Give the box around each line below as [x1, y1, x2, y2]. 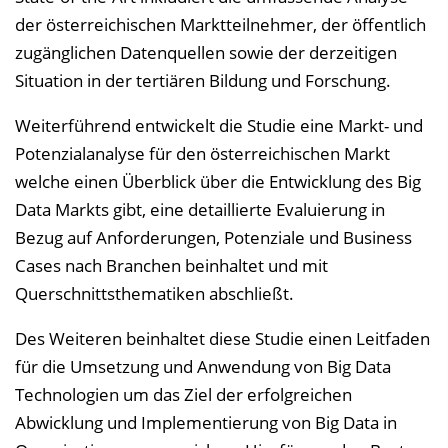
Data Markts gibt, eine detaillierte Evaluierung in [15, 198, 385, 221]
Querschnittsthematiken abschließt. [15, 282, 294, 305]
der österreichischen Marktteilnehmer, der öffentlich [15, 13, 426, 36]
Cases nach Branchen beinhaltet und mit [15, 254, 328, 277]
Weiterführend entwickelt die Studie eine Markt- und [15, 114, 423, 137]
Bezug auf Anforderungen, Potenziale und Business [15, 226, 412, 249]
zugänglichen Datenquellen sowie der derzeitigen [15, 41, 397, 64]
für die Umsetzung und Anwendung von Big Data [15, 355, 391, 378]
